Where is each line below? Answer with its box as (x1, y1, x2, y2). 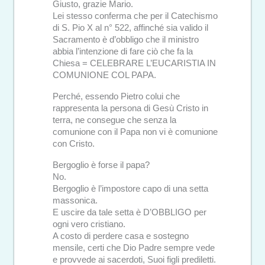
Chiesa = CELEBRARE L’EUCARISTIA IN (52, 58, 216, 68)
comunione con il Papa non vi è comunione (52, 127, 218, 137)
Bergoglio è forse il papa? (52, 160, 150, 170)
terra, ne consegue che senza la (52, 115, 176, 125)
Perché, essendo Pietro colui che (52, 91, 180, 101)
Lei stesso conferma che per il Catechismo (52, 11, 218, 21)
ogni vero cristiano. (52, 219, 125, 229)
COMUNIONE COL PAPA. (52, 70, 156, 80)
